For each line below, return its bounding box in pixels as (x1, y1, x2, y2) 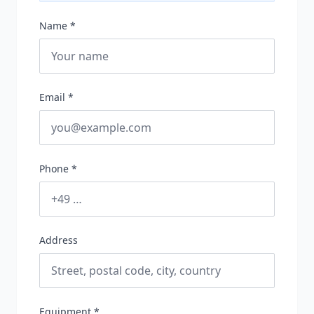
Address (39, 233, 78, 247)
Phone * (39, 162, 77, 175)
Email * (39, 90, 74, 104)
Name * (39, 19, 76, 32)
